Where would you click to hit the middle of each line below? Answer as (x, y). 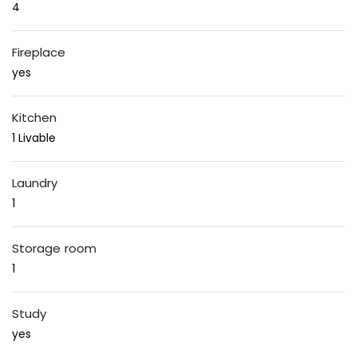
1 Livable (34, 138)
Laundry (35, 183)
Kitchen (34, 118)
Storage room (54, 249)
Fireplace (39, 53)
